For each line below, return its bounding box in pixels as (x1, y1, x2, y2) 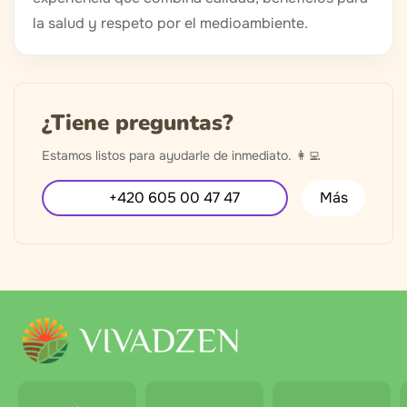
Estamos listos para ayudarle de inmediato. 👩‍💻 (42, 147, 321, 164)
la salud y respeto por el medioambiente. (33, 14, 308, 34)
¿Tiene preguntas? (42, 108, 233, 138)
